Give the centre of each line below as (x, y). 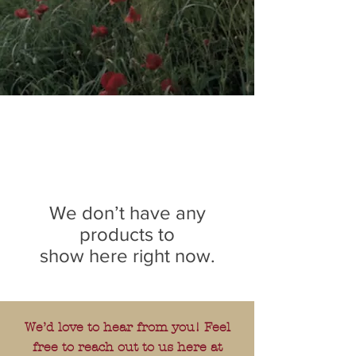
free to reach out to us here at (128, 347)
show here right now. (127, 255)
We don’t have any (127, 213)
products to (127, 234)
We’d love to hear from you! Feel (128, 327)
